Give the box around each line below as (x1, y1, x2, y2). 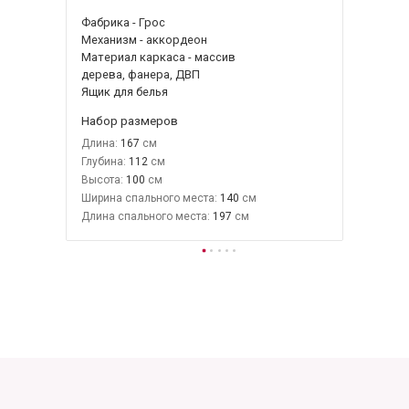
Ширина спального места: (81, 191, 217, 204)
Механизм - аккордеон (81, 32, 207, 47)
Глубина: (81, 154, 126, 168)
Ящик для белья (81, 84, 168, 99)
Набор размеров (81, 112, 178, 128)
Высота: (81, 173, 123, 186)
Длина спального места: (81, 209, 210, 223)
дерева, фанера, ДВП (81, 67, 200, 81)
